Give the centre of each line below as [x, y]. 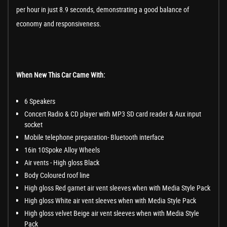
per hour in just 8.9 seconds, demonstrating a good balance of [103, 10]
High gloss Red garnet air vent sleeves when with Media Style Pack [117, 188]
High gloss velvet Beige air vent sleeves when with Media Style [112, 213]
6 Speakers [40, 101]
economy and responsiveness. [59, 24]
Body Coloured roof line [57, 175]
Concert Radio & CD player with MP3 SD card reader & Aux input [113, 114]
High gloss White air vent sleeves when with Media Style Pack [110, 201]
